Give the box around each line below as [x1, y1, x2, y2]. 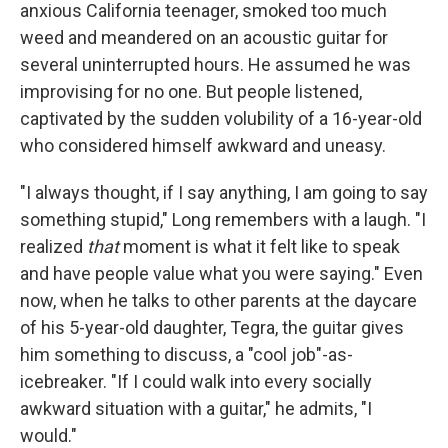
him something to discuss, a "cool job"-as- [20, 344, 353, 365]
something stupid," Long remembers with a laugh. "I [20, 209, 426, 230]
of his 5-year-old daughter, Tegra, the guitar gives [20, 317, 404, 338]
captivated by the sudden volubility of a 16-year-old [20, 108, 422, 129]
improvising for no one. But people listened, [20, 81, 362, 102]
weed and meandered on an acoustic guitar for [20, 27, 388, 48]
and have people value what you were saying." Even [20, 263, 423, 284]
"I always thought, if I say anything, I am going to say [20, 182, 428, 203]
